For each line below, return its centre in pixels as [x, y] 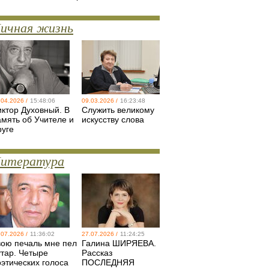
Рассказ [97, 253]
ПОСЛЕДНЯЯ [108, 262]
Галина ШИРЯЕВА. [119, 243]
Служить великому [118, 110]
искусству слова [113, 119]
